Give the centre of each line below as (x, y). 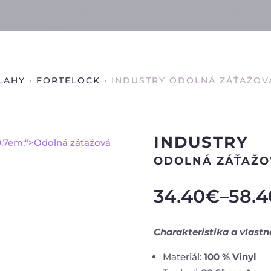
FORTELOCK (68, 81)
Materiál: (183, 256)
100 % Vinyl (230, 256)
